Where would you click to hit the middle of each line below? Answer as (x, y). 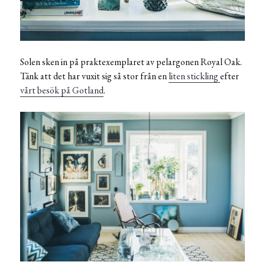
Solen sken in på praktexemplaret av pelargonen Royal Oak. (131, 62)
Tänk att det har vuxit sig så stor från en (94, 76)
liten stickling (194, 76)
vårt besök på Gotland (62, 91)
